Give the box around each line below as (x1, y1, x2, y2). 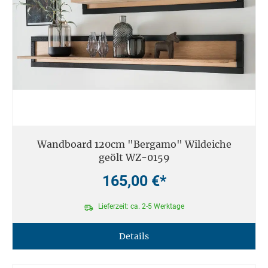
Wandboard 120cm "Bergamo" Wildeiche (36, 138, 232, 151)
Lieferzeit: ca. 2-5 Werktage (96, 202, 185, 211)
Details (119, 231, 149, 242)
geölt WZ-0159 (98, 151, 170, 164)
